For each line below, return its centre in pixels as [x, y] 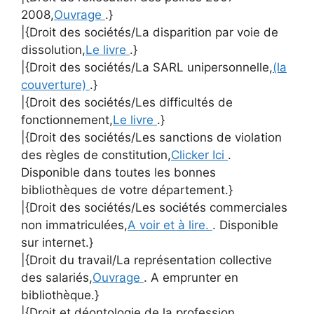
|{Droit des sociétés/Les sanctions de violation [151, 137]
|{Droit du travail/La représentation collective [146, 260]
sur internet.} [57, 242]
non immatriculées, [74, 225]
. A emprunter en [191, 277]
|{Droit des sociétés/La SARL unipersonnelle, [147, 67]
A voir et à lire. [170, 225]
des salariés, [57, 277]
